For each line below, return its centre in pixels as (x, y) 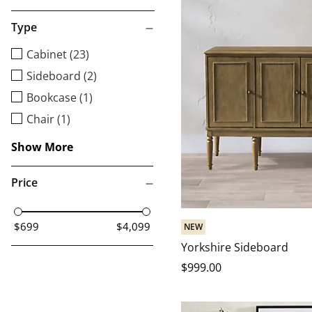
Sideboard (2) (62, 76)
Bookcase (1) (60, 98)
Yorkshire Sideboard (235, 248)
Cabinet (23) (58, 55)
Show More (42, 147)
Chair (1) (48, 119)
